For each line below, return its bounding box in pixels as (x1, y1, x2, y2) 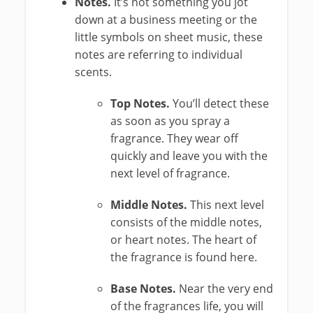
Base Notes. (110, 281, 179, 296)
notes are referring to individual (75, 47, 243, 62)
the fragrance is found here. (110, 249, 257, 265)
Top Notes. (110, 96, 173, 111)
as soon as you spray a (110, 113, 230, 129)
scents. (75, 64, 112, 80)
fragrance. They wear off (110, 131, 238, 146)
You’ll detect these (172, 96, 269, 111)
